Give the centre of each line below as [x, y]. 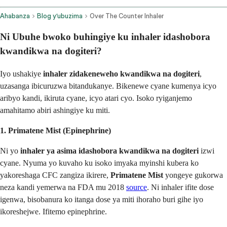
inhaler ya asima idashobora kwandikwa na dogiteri [109, 150]
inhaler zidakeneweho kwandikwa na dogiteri [121, 73]
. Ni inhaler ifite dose [180, 187]
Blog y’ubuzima [60, 16]
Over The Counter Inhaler [127, 16]
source [137, 187]
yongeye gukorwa [193, 175]
